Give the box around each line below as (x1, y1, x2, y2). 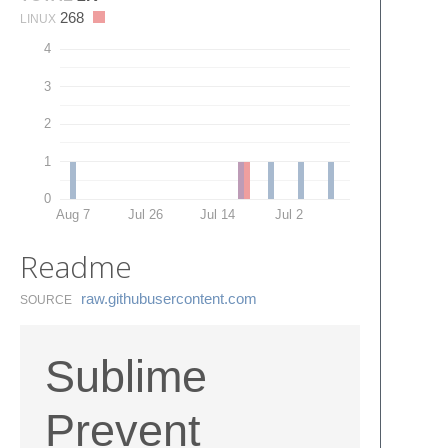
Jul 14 (199, 206, 235, 222)
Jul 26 (127, 206, 163, 222)
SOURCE (20, 292, 72, 307)
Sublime (45, 350, 207, 402)
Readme (20, 245, 132, 287)
